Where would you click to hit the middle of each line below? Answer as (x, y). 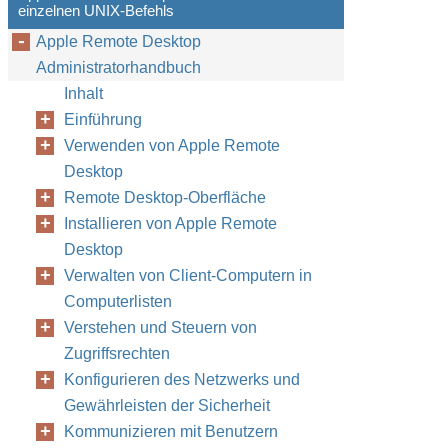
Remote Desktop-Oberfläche (165, 197)
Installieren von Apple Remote (170, 223)
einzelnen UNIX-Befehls (96, 10)
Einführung (103, 119)
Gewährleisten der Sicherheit (167, 405)
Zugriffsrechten (117, 353)
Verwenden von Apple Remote (172, 145)
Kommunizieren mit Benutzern (171, 431)
